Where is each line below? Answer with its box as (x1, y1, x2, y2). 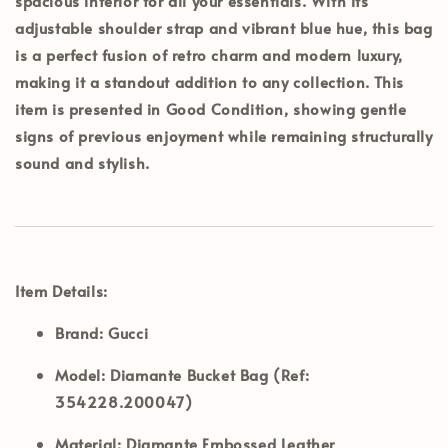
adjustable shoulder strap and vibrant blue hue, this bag (15, 17, 433, 39)
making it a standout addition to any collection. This (15, 71, 404, 93)
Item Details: (15, 280, 108, 302)
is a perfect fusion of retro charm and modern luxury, (15, 44, 403, 66)
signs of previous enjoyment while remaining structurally (15, 125, 433, 147)
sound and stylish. (15, 152, 150, 174)
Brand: (55, 322, 104, 344)
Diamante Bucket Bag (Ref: (105, 364, 310, 386)
